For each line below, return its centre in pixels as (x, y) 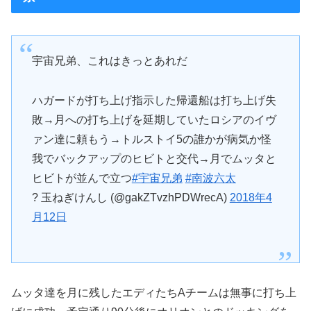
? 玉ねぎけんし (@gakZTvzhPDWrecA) (131, 198)
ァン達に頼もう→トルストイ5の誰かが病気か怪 (151, 140)
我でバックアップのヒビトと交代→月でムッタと (154, 159)
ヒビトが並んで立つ (82, 178)
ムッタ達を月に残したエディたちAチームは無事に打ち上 (154, 293)
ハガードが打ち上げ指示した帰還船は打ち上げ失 (154, 101)
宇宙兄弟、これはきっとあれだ (109, 61)
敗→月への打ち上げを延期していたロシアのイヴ (154, 120)
